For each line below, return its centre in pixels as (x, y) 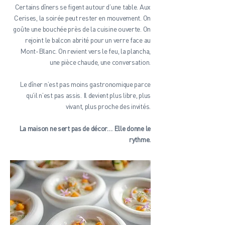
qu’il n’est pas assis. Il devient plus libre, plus (88, 95)
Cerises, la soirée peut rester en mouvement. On (82, 18)
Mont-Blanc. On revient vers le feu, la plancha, (85, 51)
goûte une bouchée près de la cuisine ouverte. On (82, 29)
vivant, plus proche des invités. (108, 106)
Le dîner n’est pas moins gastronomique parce (85, 84)
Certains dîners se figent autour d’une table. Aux (83, 7)
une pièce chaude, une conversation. (100, 62)
